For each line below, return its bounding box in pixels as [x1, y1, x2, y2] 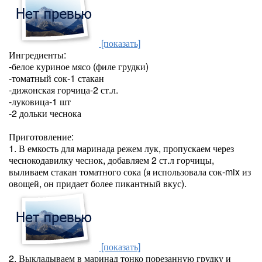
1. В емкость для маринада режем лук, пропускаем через [9, 142, 234, 155]
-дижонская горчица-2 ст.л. [9, 83, 118, 96]
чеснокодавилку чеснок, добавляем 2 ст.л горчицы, [9, 153, 214, 167]
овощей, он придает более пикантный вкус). [9, 177, 187, 190]
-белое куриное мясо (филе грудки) [9, 60, 149, 73]
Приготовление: [9, 130, 74, 143]
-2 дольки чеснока [9, 106, 81, 120]
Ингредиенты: [9, 48, 66, 61]
